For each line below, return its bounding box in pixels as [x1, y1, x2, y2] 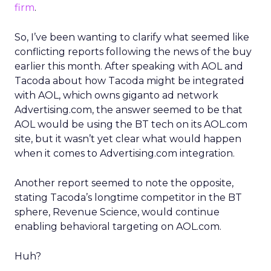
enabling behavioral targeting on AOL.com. [15, 221, 221, 232]
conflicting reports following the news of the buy [15, 46, 252, 57]
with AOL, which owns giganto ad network [15, 90, 218, 101]
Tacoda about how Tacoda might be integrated [15, 75, 244, 87]
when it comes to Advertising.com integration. [15, 148, 235, 159]
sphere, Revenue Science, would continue [15, 206, 220, 218]
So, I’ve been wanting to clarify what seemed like [15, 31, 249, 43]
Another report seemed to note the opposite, [15, 177, 233, 189]
